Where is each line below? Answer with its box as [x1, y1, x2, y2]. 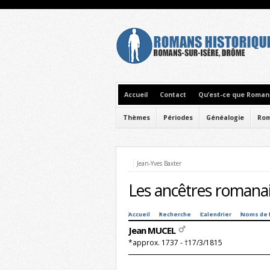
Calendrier [200, 210, 231, 218]
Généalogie [206, 113, 244, 122]
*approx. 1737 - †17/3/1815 [128, 237, 222, 248]
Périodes [163, 113, 193, 122]
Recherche [159, 210, 191, 218]
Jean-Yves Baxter [137, 159, 181, 168]
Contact [160, 90, 186, 99]
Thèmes [123, 113, 150, 122]
